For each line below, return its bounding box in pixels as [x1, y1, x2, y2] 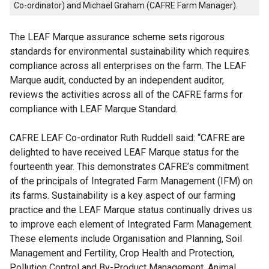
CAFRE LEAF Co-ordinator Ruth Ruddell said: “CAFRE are [10, 132, 245, 144]
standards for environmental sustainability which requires [10, 46, 249, 58]
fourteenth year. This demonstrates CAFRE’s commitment [10, 161, 249, 173]
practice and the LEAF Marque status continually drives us [10, 204, 252, 216]
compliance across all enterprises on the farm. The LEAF [10, 60, 246, 72]
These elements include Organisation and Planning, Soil [10, 233, 242, 245]
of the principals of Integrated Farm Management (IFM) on [10, 175, 253, 187]
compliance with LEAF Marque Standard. [10, 103, 178, 115]
